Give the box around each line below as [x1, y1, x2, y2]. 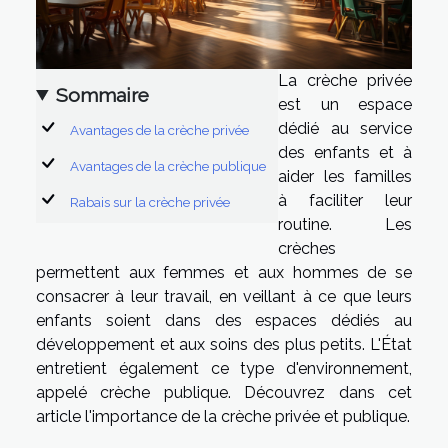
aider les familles [278, 166, 412, 186]
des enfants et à [278, 142, 412, 162]
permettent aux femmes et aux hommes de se [36, 262, 412, 282]
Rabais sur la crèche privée [70, 194, 230, 211]
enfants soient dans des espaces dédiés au [36, 310, 412, 330]
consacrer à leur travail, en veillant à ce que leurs [36, 286, 412, 306]
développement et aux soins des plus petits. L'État [36, 334, 412, 354]
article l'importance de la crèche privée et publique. [36, 406, 410, 426]
